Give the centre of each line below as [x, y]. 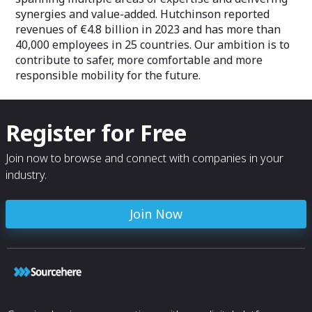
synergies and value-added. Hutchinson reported [142, 14]
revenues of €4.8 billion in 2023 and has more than [148, 30]
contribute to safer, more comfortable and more [139, 60]
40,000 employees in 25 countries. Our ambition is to [153, 45]
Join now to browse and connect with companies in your [145, 158]
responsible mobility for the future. [108, 76]
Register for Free [96, 133]
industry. [26, 175]
